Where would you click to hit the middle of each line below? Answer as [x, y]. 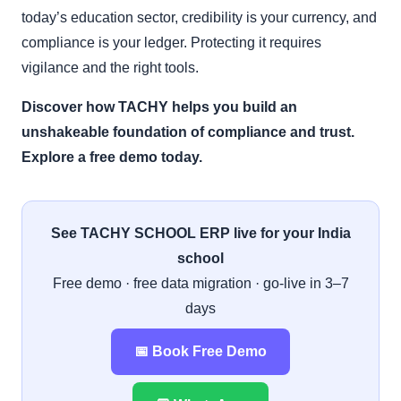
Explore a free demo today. [112, 157]
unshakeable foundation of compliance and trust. [188, 132]
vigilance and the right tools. [110, 67]
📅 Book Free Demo [200, 351]
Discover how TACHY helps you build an [159, 107]
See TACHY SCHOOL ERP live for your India [200, 233]
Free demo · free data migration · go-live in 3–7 [200, 283]
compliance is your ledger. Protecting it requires [171, 42]
